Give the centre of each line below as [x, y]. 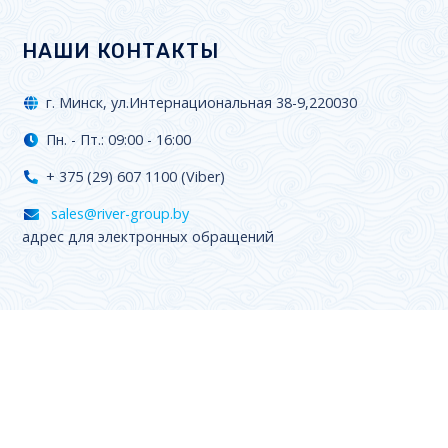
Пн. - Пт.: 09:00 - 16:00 [118, 140]
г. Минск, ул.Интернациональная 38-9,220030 [201, 103]
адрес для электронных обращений [148, 237]
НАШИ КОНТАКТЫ [121, 51]
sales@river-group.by [118, 214]
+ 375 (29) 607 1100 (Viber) [135, 177]
